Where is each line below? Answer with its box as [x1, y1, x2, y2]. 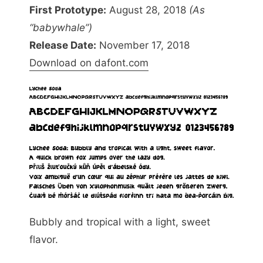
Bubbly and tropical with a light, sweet [29, 215, 210, 228]
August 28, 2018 [106, 4, 189, 16]
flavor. [29, 233, 58, 245]
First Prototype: [29, 4, 106, 16]
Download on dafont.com [29, 57, 149, 69]
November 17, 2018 [96, 39, 190, 51]
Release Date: [29, 39, 96, 51]
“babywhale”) [29, 22, 92, 33]
